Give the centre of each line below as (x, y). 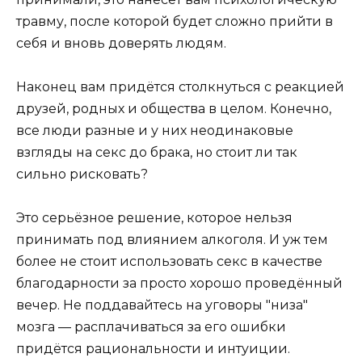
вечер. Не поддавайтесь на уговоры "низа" (162, 305)
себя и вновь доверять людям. (121, 43)
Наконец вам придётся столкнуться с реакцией (180, 87)
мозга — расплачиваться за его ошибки (151, 327)
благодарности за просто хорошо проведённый (179, 284)
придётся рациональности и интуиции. (153, 349)
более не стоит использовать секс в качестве (169, 262)
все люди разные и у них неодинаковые (155, 131)
